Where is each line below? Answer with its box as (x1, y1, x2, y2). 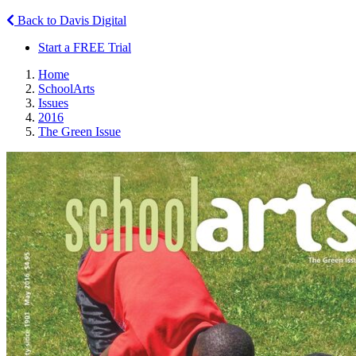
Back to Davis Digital (14, 13, 126, 27)
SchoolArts (38, 81, 95, 95)
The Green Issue (38, 124, 121, 138)
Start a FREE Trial (38, 40, 131, 54)
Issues (38, 95, 68, 110)
